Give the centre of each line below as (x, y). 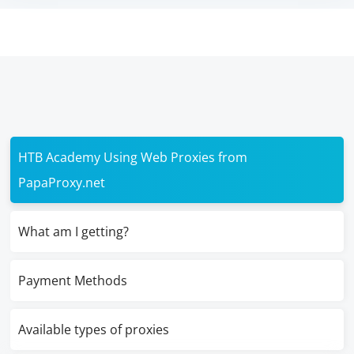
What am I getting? (74, 232)
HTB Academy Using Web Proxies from (133, 157)
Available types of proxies (94, 330)
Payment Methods (73, 281)
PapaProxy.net (62, 183)
